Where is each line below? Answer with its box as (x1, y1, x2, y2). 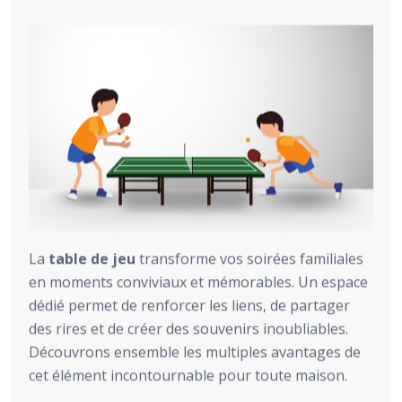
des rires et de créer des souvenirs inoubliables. (29, 318, 348, 338)
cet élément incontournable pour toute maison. (29, 364, 347, 385)
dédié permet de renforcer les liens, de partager (29, 294, 350, 315)
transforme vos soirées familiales (135, 248, 363, 268)
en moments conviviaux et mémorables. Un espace (29, 271, 368, 292)
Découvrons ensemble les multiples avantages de (29, 341, 361, 362)
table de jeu (48, 248, 135, 268)
